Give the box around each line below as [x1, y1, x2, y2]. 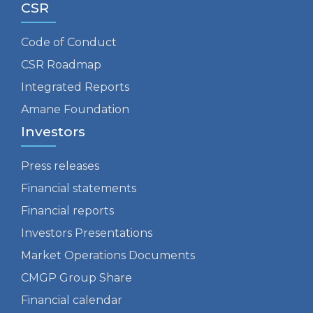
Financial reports [21, 203, 114, 217]
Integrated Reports [21, 80, 129, 94]
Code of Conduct [21, 35, 117, 49]
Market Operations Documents [21, 248, 195, 262]
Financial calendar [21, 293, 122, 307]
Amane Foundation [21, 102, 129, 116]
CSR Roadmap [21, 57, 101, 71]
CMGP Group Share [21, 270, 132, 284]
